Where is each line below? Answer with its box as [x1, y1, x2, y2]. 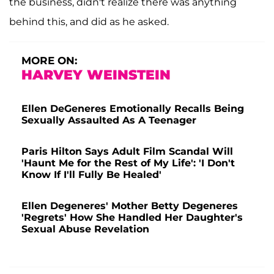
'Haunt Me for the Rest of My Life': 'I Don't [21, 157, 235, 169]
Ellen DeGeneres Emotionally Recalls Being [21, 102, 244, 114]
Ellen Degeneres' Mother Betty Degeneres [21, 199, 238, 212]
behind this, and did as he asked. [9, 15, 169, 28]
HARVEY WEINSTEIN [21, 66, 171, 83]
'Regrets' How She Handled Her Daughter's [21, 211, 243, 223]
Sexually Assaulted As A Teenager [21, 114, 196, 126]
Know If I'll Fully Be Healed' [21, 168, 161, 180]
